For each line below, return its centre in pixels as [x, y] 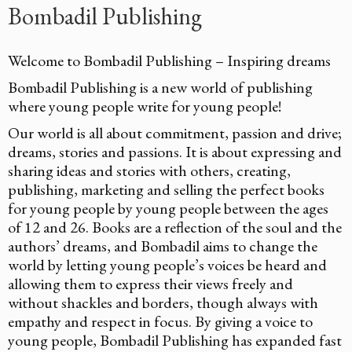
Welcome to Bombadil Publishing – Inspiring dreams [169, 60]
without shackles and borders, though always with [163, 302]
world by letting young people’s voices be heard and [167, 264]
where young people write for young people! [145, 106]
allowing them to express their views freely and [150, 283]
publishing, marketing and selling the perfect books [166, 189]
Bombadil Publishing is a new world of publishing [160, 87]
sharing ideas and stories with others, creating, [149, 170]
